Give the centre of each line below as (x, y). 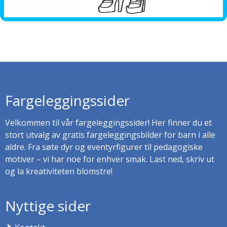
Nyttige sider (48, 206)
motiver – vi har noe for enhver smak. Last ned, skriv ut (110, 159)
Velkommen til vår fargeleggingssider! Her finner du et (108, 123)
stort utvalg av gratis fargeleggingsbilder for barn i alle (110, 135)
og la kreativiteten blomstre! (59, 172)
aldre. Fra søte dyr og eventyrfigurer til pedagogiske (104, 147)
